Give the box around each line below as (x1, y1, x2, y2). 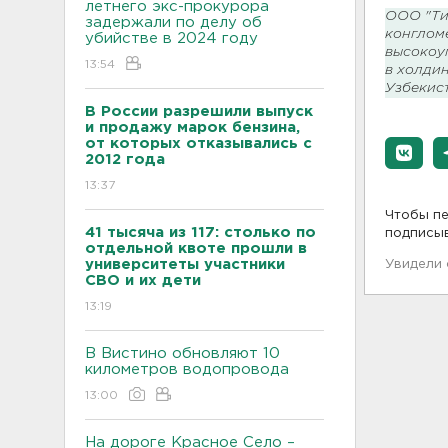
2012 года (85, 153, 165, 166)
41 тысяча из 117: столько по (85, 226, 316, 239)
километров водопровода (85, 363, 289, 376)
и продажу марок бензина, (85, 121, 300, 134)
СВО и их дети (85, 274, 201, 287)
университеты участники (85, 258, 285, 271)
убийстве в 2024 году (85, 32, 263, 45)
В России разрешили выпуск (85, 105, 313, 118)
